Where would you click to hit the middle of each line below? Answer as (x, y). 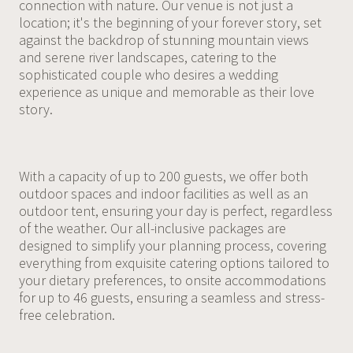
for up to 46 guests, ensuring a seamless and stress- (171, 298)
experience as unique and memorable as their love (166, 92)
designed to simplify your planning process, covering (172, 246)
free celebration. (67, 315)
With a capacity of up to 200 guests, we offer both (163, 176)
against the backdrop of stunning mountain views (163, 40)
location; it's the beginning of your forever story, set (170, 23)
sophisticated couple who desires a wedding (148, 75)
